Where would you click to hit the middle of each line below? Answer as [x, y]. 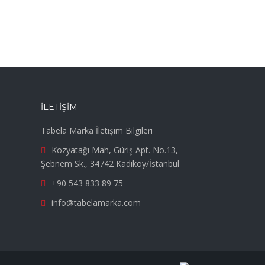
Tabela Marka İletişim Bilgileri [96, 130]
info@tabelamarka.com [96, 202]
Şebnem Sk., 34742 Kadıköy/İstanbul [110, 163]
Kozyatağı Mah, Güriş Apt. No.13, [114, 150]
